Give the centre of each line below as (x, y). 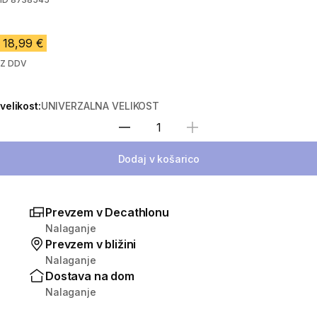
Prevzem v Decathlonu (107, 213)
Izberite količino (197, 134)
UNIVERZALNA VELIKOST (100, 106)
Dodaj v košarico (158, 158)
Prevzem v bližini (91, 244)
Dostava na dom (90, 276)
